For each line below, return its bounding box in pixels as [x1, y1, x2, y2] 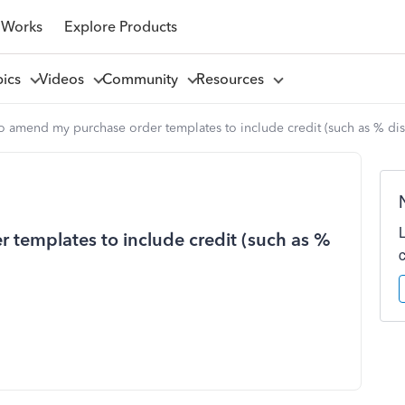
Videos [38, 70, 91, 88]
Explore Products [63, 17, 177, 35]
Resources [195, 70, 271, 88]
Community [101, 70, 185, 88]
